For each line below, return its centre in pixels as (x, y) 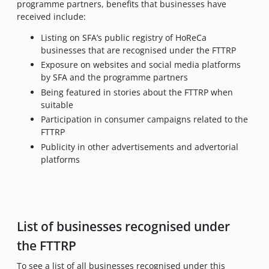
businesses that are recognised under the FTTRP (138, 50)
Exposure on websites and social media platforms (141, 65)
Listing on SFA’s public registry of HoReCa (124, 37)
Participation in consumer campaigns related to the (144, 119)
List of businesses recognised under (123, 226)
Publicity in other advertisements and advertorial (140, 147)
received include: (51, 16)
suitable (57, 104)
